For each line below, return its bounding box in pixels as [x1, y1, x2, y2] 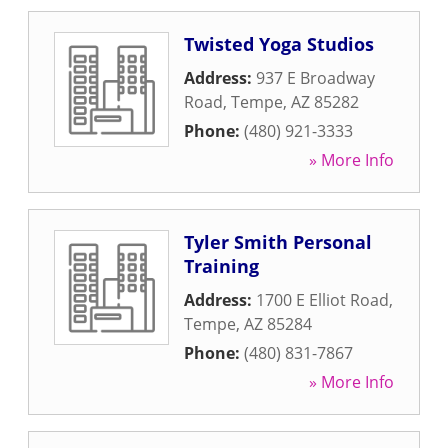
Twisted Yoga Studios [184, 32, 374, 56]
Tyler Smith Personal [184, 230, 372, 254]
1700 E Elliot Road [256, 289, 389, 311]
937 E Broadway [256, 67, 375, 89]
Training [184, 254, 259, 278]
